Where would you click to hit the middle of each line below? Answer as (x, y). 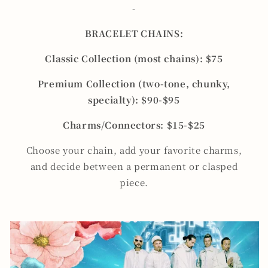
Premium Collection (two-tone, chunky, (134, 83)
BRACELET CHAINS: (134, 33)
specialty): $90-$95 (134, 99)
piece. (134, 182)
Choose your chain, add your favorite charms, (134, 150)
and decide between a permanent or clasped (134, 166)
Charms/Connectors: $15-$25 (134, 124)
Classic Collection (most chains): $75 (134, 58)
